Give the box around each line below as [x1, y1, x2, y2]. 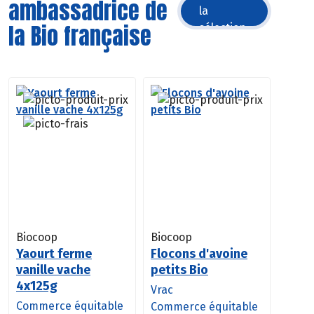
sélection [199, 20, 246, 34]
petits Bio [151, 261, 208, 278]
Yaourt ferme [16, 245, 92, 261]
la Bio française [8, 18, 151, 53]
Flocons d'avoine [151, 245, 247, 261]
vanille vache [16, 261, 90, 278]
